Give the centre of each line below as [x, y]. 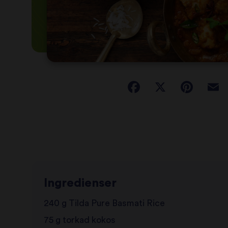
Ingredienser [80, 183]
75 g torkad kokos [79, 220]
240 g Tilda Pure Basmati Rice [104, 204]
